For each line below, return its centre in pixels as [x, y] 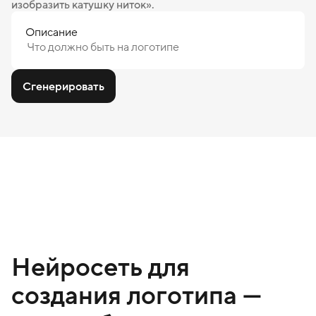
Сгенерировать [63, 86]
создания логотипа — [136, 295]
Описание [51, 32]
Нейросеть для [101, 267]
